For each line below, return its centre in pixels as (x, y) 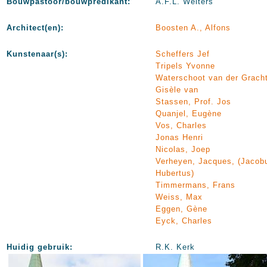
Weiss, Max (179, 197)
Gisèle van (177, 90)
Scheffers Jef (183, 54)
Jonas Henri (179, 137)
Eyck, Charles (184, 221)
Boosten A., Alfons (193, 28)
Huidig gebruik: (40, 247)
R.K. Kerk (175, 247)
